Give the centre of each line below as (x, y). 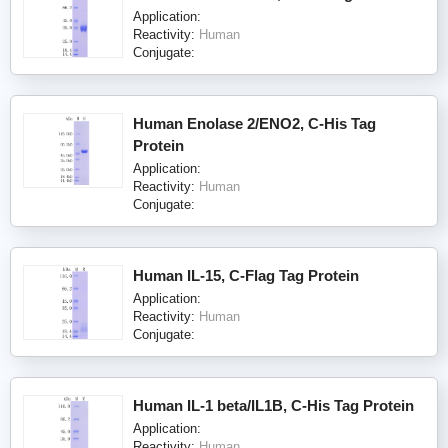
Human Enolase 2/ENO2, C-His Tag (254, 123)
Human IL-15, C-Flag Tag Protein (246, 275)
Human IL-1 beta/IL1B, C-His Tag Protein (273, 405)
